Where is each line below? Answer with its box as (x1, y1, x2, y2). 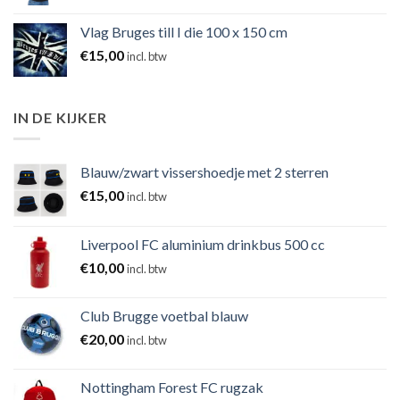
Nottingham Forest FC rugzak (80, 379, 263, 396)
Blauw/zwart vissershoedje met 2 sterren (80, 163, 329, 181)
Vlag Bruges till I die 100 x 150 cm (80, 22, 287, 40)
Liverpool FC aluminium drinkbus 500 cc (80, 236, 325, 254)
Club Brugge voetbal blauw (80, 307, 248, 325)
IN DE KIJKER (13, 108, 107, 126)
